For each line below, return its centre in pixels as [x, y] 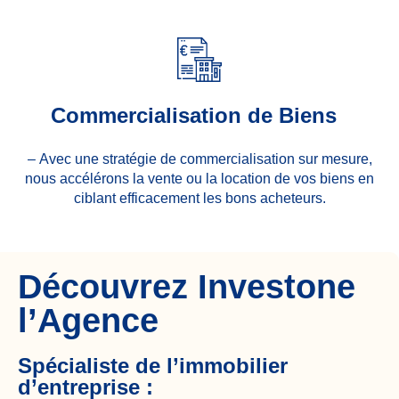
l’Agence [88, 320]
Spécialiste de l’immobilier [153, 365]
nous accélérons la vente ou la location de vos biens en [199, 178]
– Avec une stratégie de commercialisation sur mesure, [199, 159]
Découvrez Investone [187, 286]
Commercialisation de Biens [194, 115]
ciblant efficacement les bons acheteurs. [199, 198]
